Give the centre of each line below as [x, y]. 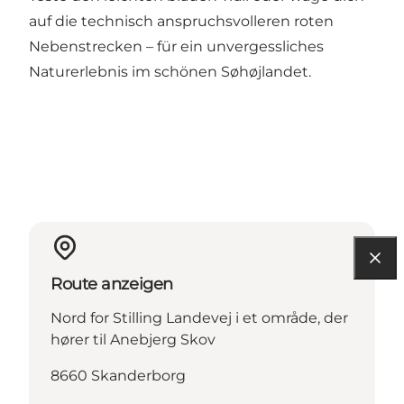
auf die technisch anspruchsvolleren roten [181, 22]
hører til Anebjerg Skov [133, 340]
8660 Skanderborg [118, 376]
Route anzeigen [112, 285]
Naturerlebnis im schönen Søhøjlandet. [170, 72]
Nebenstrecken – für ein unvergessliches [176, 47]
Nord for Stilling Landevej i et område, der [199, 318]
